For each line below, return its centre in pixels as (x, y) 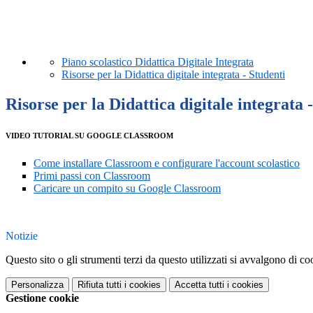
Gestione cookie (42, 298)
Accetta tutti (199, 285)
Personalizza (37, 285)
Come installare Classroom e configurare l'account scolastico (167, 163)
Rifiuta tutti (100, 285)
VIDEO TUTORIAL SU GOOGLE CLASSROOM (89, 136)
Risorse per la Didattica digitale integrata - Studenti (173, 75)
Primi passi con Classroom (92, 176)
